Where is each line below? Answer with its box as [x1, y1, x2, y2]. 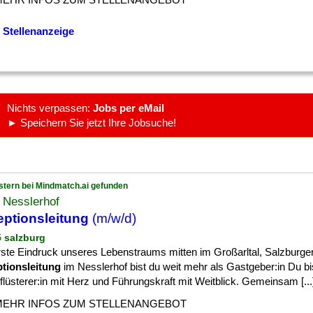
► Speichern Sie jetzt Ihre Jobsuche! [7, 117, 176, 129]
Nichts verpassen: [7, 102, 93, 114]
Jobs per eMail [93, 102, 164, 114]
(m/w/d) [89, 211, 136, 226]
